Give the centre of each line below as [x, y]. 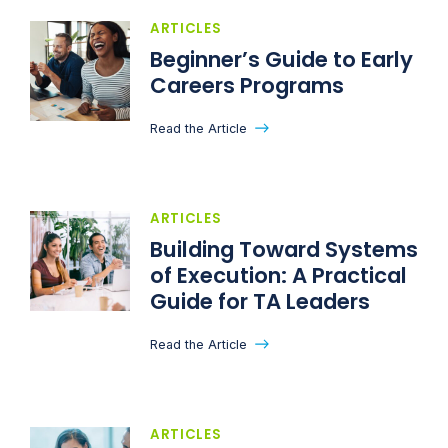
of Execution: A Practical [278, 275]
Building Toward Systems [284, 249]
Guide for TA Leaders [262, 301]
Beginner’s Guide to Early [281, 59]
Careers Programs [249, 85]
